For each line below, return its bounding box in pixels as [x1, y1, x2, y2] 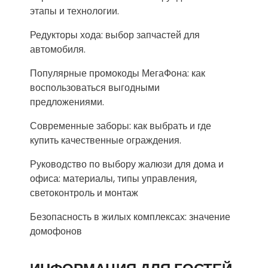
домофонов [30, 224, 82, 238]
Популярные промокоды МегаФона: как [30, 66, 205, 80]
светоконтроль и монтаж [30, 185, 138, 200]
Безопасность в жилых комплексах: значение [30, 209, 230, 224]
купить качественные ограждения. [30, 133, 181, 147]
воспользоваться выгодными [30, 80, 160, 95]
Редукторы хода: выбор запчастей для [30, 28, 200, 42]
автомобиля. [30, 42, 86, 56]
